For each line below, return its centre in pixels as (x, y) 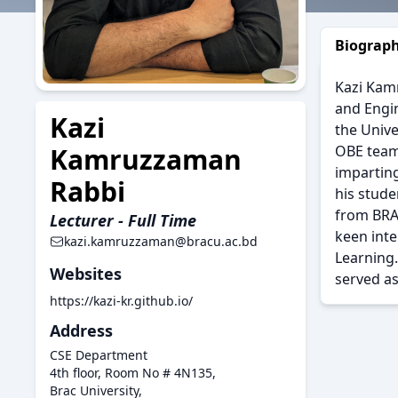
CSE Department (99, 355)
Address (81, 331)
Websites (86, 274)
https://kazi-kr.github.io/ (121, 301)
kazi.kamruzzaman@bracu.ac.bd (161, 242)
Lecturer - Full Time (123, 221)
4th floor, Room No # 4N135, (133, 373)
